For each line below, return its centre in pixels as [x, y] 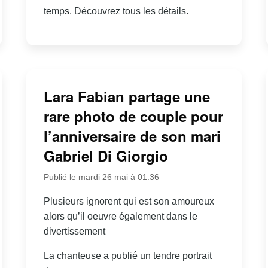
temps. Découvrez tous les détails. [116, 11]
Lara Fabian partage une [127, 96]
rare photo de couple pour [133, 116]
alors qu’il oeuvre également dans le [120, 216]
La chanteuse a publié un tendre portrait [127, 255]
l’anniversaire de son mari [132, 135]
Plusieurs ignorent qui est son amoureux [129, 201]
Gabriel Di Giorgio [106, 155]
